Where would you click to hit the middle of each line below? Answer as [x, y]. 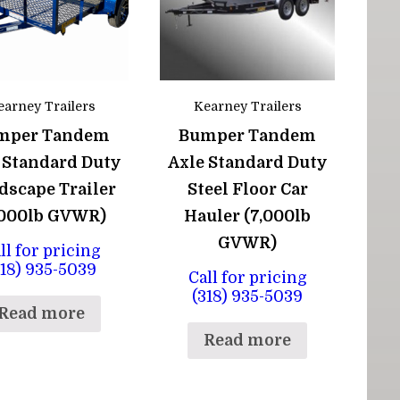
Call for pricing [247, 278]
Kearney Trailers [247, 106]
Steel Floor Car [247, 189]
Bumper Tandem [248, 135]
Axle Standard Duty [247, 162]
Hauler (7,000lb [248, 216]
